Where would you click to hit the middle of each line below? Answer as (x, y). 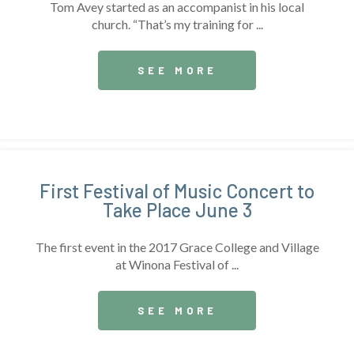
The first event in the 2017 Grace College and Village (177, 247)
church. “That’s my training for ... (177, 24)
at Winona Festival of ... (177, 264)
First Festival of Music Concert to (177, 190)
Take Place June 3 (177, 209)
